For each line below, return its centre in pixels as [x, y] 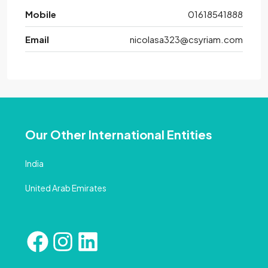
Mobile [41, 14]
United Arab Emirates [66, 188]
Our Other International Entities [119, 135]
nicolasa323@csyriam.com [186, 39]
